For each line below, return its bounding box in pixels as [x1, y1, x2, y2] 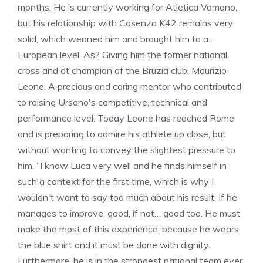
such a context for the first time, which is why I [18, 176, 214, 187]
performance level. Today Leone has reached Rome [18, 112, 234, 124]
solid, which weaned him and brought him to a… [18, 33, 215, 45]
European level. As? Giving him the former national [18, 49, 227, 60]
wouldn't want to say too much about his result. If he [18, 191, 237, 203]
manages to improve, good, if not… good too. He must [18, 207, 240, 219]
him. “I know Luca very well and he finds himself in [18, 160, 227, 171]
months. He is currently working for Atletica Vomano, [18, 1, 237, 13]
